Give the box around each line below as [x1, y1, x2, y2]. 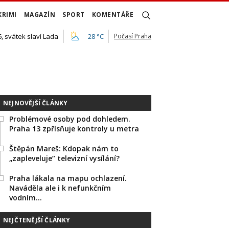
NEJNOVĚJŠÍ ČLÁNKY [3, 99, 68, 107]
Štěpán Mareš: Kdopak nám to [9, 144, 119, 153]
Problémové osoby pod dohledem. [9, 114, 130, 124]
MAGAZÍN [24, 10, 55, 19]
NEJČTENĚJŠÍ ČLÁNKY [3, 216, 71, 224]
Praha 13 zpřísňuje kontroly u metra [9, 124, 139, 133]
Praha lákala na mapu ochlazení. [9, 173, 127, 183]
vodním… [9, 193, 42, 202]
